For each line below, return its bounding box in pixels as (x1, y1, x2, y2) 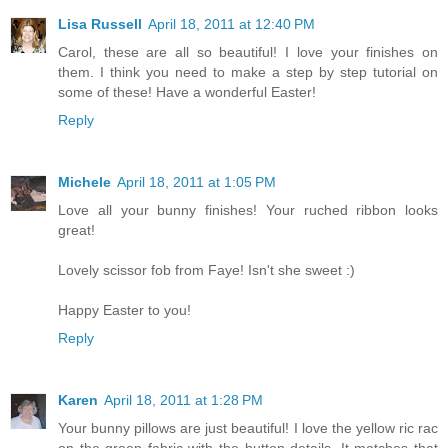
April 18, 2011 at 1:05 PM (117, 173, 276, 190)
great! (58, 221, 95, 238)
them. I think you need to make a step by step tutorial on (58, 63, 438, 80)
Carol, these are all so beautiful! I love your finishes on (58, 43, 438, 60)
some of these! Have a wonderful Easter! (58, 83, 316, 100)
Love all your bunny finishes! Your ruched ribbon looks (58, 201, 438, 218)
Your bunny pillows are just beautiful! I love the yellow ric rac (58, 419, 438, 436)
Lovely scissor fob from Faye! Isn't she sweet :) (58, 261, 355, 278)
